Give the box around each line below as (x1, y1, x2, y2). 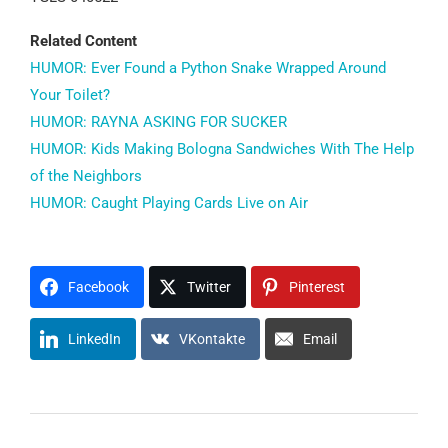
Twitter (187, 279, 231, 296)
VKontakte (179, 331, 245, 348)
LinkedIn (68, 331, 121, 348)
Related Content (30, 32, 137, 51)
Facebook (68, 279, 129, 296)
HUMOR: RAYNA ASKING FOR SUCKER (30, 113, 287, 132)
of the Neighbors (30, 167, 142, 186)
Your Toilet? (30, 86, 110, 105)
